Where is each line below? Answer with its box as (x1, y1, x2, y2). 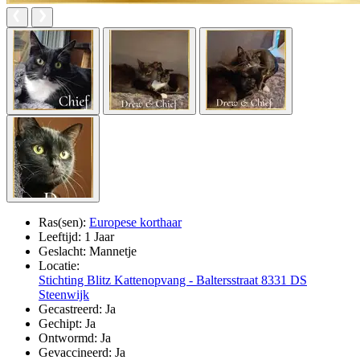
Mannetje (89, 243, 137, 258)
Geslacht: (39, 243, 89, 258)
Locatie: (39, 258, 80, 272)
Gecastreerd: (39, 301, 105, 316)
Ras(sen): (39, 215, 89, 229)
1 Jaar (81, 229, 114, 243)
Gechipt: (39, 316, 85, 330)
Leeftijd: (39, 229, 81, 243)
